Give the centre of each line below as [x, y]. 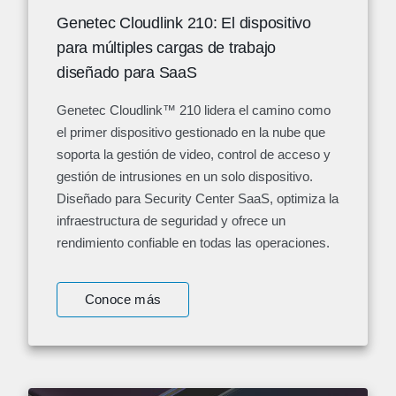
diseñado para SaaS [127, 73]
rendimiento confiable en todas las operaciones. [193, 243]
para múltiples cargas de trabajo [166, 48]
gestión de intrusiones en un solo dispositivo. [185, 177]
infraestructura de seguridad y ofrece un [171, 221]
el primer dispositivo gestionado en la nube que [191, 133]
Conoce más [123, 300]
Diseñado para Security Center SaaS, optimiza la [198, 199]
